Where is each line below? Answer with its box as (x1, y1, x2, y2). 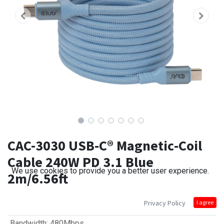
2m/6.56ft (7, 169, 68, 188)
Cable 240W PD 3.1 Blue (7, 153, 153, 171)
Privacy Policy (144, 198, 185, 207)
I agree (196, 198, 213, 206)
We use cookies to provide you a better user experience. (11, 166, 209, 175)
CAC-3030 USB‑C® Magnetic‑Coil (7, 136, 202, 155)
